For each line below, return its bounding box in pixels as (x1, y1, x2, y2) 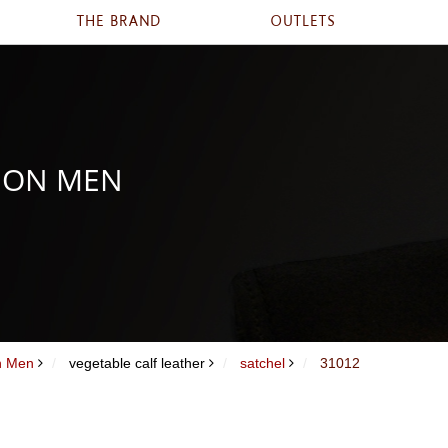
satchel (240, 355, 285, 371)
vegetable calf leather (65, 355, 209, 371)
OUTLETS (271, 12, 337, 30)
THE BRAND (76, 12, 162, 30)
